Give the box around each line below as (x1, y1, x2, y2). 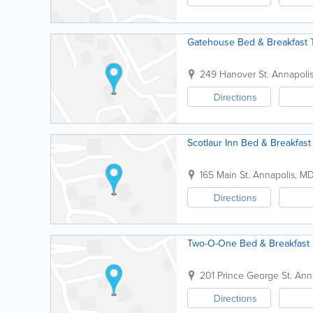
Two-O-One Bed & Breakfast (187, 236, 310, 251)
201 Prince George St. (200, 268, 292, 282)
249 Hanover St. (200, 67, 269, 80)
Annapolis (253, 168, 295, 181)
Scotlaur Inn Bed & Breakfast (187, 136, 311, 150)
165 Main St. (200, 168, 250, 181)
